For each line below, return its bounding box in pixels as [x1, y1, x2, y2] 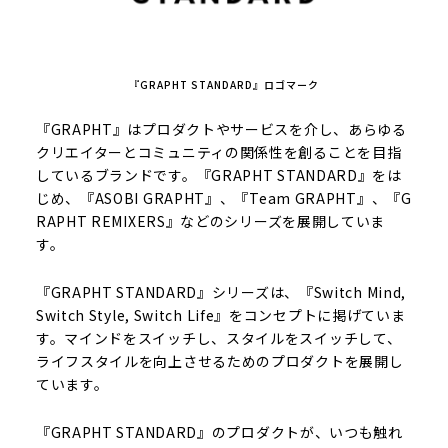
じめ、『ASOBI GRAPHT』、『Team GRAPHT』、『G [35, 188, 412, 209]
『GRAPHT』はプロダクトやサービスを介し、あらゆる [35, 119, 407, 140]
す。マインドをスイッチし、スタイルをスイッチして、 [35, 328, 402, 349]
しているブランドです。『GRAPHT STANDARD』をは [35, 165, 402, 186]
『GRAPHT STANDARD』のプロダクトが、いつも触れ [35, 422, 403, 443]
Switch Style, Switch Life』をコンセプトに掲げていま [35, 305, 406, 326]
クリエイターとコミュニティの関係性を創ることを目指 [35, 142, 402, 163]
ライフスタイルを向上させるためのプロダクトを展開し [35, 351, 404, 372]
